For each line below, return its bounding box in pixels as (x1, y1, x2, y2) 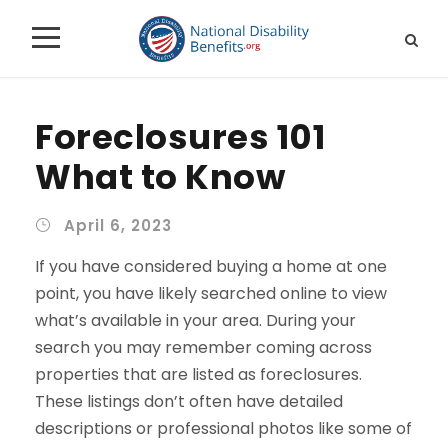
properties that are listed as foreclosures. (35, 362, 362, 386)
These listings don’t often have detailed (35, 389, 343, 413)
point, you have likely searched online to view (35, 281, 387, 305)
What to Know (35, 152, 285, 201)
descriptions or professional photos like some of (35, 416, 412, 440)
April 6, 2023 (64, 214, 172, 236)
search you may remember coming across (35, 335, 372, 359)
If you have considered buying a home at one (35, 254, 387, 278)
